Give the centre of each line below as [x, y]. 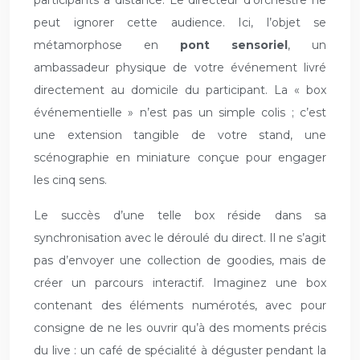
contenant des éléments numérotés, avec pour [180, 306]
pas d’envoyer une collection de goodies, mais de [180, 261]
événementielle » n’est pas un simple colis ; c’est [180, 113]
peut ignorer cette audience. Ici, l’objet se [180, 23]
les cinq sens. [70, 180]
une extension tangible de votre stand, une [180, 135]
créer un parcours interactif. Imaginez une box [180, 283]
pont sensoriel [234, 45]
